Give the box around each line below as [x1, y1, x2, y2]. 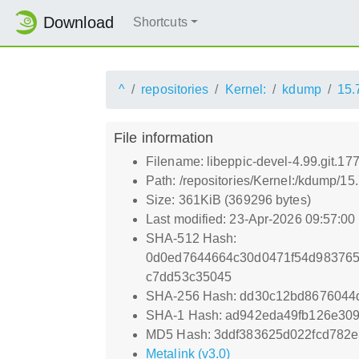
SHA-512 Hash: [146, 231, 237, 245]
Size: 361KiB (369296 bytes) [146, 192, 311, 207]
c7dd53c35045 [146, 269, 232, 284]
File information [114, 128, 214, 146]
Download [43, 14, 114, 32]
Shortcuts [132, 15, 188, 30]
